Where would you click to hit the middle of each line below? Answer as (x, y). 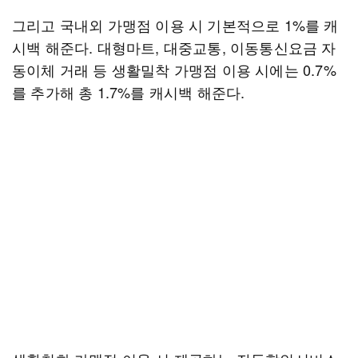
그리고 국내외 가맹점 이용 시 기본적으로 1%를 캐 (175, 25)
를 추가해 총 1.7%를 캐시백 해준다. (129, 92)
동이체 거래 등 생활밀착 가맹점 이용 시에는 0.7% (174, 70)
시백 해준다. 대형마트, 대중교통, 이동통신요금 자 (174, 47)
